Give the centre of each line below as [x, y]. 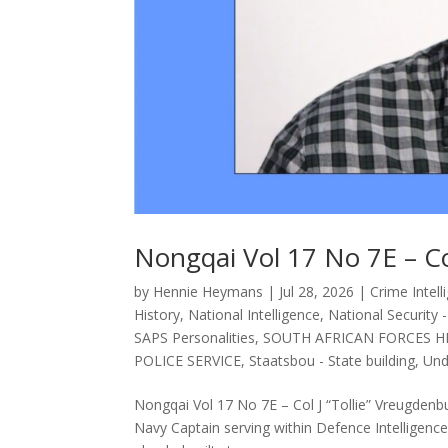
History [157, 314]
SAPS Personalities [195, 337]
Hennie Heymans [208, 291]
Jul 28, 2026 [317, 291]
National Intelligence [254, 314]
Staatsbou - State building [332, 360]
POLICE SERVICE [188, 360]
